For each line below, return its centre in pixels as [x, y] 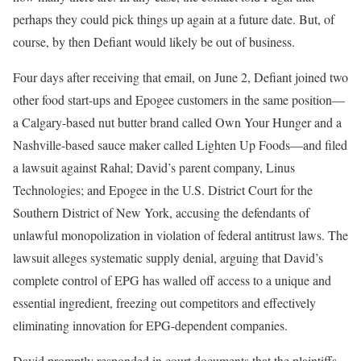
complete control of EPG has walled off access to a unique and [172, 280]
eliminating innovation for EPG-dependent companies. [150, 325]
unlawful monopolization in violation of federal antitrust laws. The [180, 235]
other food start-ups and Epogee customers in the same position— [179, 100]
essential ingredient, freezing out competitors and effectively [164, 303]
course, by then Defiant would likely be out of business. [154, 41]
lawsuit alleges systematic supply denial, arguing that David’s [168, 257]
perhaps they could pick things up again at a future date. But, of [174, 19]
